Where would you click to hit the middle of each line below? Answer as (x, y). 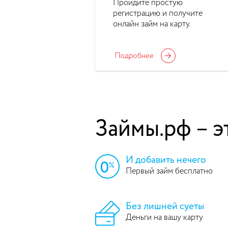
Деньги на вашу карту (164, 218)
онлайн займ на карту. (152, 24)
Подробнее (134, 55)
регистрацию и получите (158, 13)
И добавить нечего (166, 160)
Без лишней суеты (165, 206)
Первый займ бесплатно (169, 171)
